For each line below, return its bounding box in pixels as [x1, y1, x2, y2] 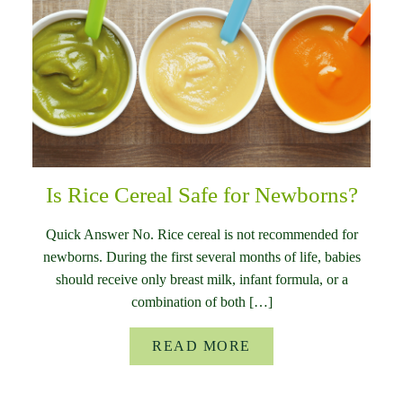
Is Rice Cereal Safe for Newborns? [45, 183, 358, 208]
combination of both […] [130, 294, 273, 310]
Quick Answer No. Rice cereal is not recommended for [45, 227, 358, 243]
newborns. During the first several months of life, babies [42, 249, 361, 265]
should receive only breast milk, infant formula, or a [55, 272, 348, 288]
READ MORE [152, 338, 251, 354]
